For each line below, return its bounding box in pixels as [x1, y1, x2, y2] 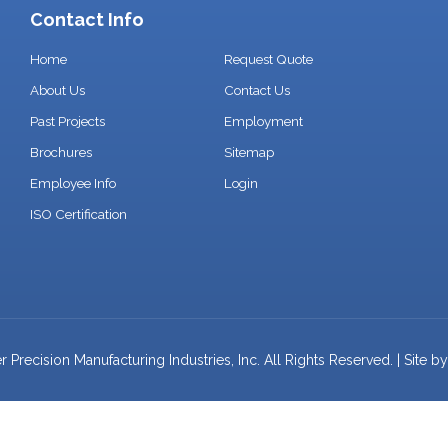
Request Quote [223, 51, 313, 67]
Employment [223, 113, 303, 129]
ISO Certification [30, 206, 128, 222]
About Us [30, 82, 86, 98]
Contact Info [30, 9, 145, 30]
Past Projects [30, 113, 106, 129]
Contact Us [223, 82, 290, 98]
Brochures [30, 144, 93, 160]
